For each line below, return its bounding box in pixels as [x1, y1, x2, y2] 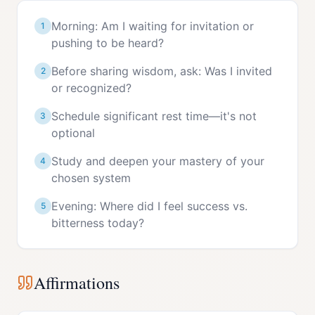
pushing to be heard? [51, 36, 164, 50]
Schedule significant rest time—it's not [51, 109, 257, 123]
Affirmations [34, 271, 120, 294]
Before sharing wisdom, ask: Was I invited [51, 64, 272, 78]
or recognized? [51, 81, 131, 95]
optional [51, 126, 95, 140]
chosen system [51, 171, 131, 185]
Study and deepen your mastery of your [51, 154, 264, 168]
